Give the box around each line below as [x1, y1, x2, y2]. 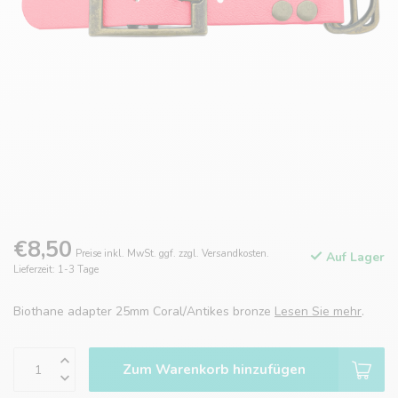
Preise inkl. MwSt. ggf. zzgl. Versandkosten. [76, 247, 269, 261]
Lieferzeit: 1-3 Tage [13, 263, 99, 277]
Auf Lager [322, 248, 385, 266]
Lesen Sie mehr [275, 303, 362, 321]
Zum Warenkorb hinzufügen [122, 360, 306, 379]
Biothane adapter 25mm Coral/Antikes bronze [13, 303, 275, 321]
